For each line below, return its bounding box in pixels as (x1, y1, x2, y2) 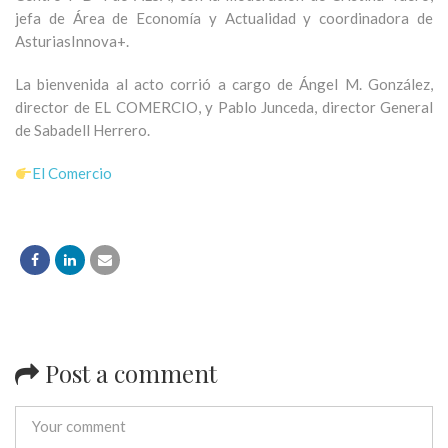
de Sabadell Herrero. (15, 121, 150, 139)
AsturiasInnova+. (15, 32, 129, 50)
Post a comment (39, 357, 217, 389)
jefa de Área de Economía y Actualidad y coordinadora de (15, 9, 433, 27)
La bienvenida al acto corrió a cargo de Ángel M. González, (15, 75, 433, 93)
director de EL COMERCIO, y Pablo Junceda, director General (15, 98, 433, 116)
